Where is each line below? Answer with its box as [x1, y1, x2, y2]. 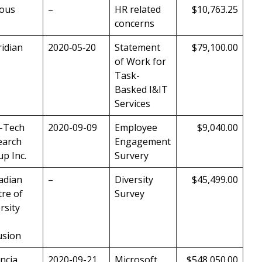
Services [115, 97, 150, 111]
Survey [115, 187, 144, 201]
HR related [115, 3, 161, 16]
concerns [115, 17, 154, 30]
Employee [115, 121, 157, 135]
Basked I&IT [115, 83, 168, 96]
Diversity [115, 173, 153, 187]
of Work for [115, 55, 166, 68]
